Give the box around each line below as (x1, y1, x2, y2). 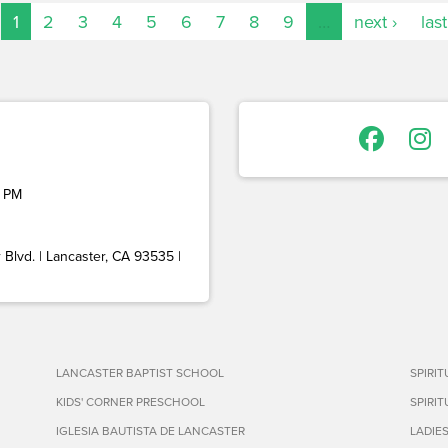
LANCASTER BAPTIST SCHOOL (55, 364, 224, 382)
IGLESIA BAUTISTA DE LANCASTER (55, 422, 245, 440)
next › (354, 9, 397, 35)
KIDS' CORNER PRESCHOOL (55, 393, 205, 411)
